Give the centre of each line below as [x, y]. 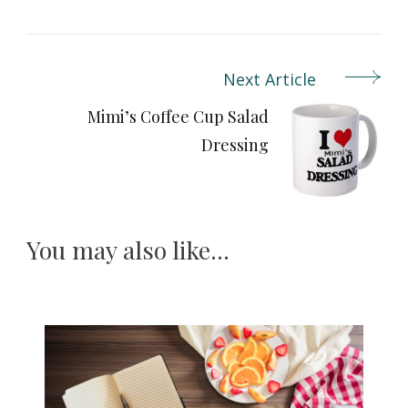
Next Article [270, 79]
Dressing [235, 144]
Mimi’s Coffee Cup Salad [178, 116]
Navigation [87, 118]
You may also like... [128, 249]
